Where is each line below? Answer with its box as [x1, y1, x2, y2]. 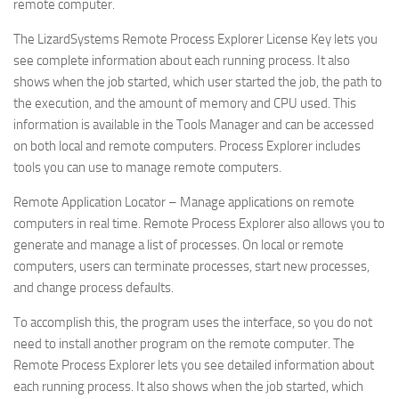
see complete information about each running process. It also [13, 53, 350, 69]
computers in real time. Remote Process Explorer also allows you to [13, 216, 385, 232]
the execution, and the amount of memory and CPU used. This [13, 95, 356, 111]
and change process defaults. [13, 280, 174, 296]
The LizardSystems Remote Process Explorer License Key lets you [13, 31, 378, 47]
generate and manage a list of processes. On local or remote [13, 237, 344, 253]
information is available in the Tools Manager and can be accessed [13, 117, 374, 133]
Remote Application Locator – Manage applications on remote [13, 194, 354, 210]
